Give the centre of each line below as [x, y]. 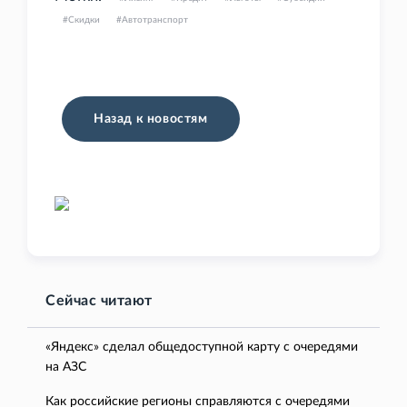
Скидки [84, 20]
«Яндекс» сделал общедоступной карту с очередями [202, 347]
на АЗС [66, 367]
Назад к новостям [151, 119]
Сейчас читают [99, 301]
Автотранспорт [155, 20]
